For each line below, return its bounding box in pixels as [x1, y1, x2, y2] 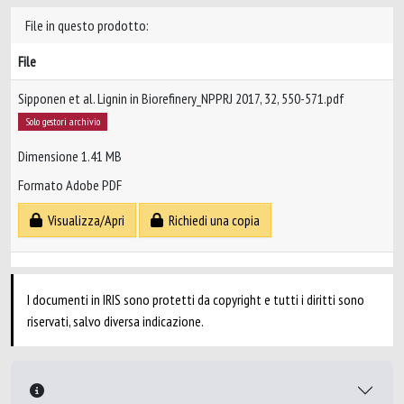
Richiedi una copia [163, 211, 260, 230]
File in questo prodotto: [25, 16, 149, 34]
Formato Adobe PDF [18, 176, 122, 195]
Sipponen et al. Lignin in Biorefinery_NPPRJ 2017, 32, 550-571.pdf [18, 89, 344, 107]
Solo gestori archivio [24, 115, 100, 128]
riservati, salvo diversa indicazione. [27, 312, 204, 330]
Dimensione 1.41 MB [18, 147, 122, 166]
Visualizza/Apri [42, 211, 124, 230]
